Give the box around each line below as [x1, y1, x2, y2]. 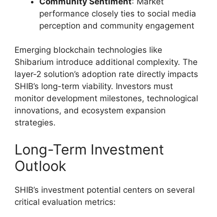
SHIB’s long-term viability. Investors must [15, 81, 173, 92]
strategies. [15, 118, 56, 128]
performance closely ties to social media [39, 8, 196, 18]
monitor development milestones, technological [15, 93, 198, 104]
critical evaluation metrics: [15, 197, 116, 207]
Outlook [15, 157, 66, 174]
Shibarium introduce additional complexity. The [15, 57, 198, 67]
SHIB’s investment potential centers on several [15, 185, 195, 195]
